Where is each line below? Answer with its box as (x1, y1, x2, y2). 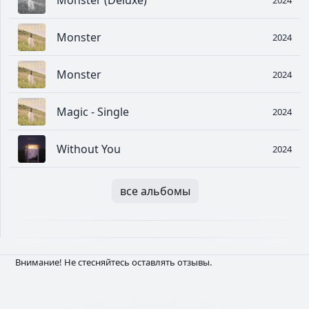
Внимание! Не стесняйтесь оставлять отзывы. (15, 256, 212, 269)
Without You (57, 141, 121, 157)
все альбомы (119, 183, 190, 199)
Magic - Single (57, 104, 129, 120)
